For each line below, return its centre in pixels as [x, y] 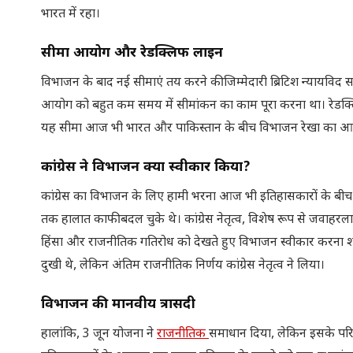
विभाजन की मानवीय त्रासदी [118, 304]
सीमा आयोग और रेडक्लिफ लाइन [132, 53]
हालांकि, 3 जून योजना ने [99, 334]
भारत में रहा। [71, 14]
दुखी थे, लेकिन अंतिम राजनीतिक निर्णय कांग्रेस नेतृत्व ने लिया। [183, 266]
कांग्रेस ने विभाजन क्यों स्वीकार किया [142, 167]
